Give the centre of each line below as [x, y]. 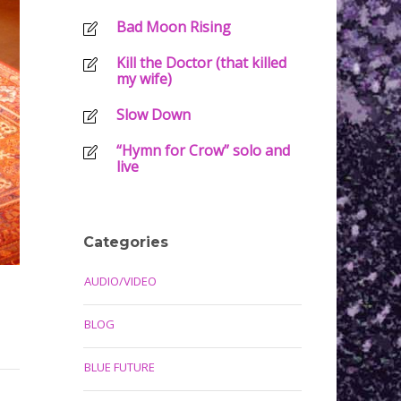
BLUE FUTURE [119, 367]
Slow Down [153, 115]
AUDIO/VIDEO [120, 281]
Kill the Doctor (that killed [201, 63]
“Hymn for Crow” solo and [203, 150]
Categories [125, 242]
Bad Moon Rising [173, 27]
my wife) [144, 79]
